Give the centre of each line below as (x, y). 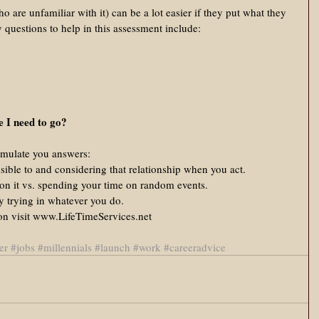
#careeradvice (195, 247)
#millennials (65, 247)
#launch (113, 247)
